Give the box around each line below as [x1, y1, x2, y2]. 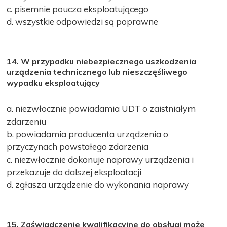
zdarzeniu [7, 116, 47, 127]
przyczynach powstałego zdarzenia [7, 141, 149, 152]
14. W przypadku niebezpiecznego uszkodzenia [7, 56, 197, 66]
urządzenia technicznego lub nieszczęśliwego [7, 66, 188, 77]
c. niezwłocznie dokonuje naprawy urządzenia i [7, 154, 194, 165]
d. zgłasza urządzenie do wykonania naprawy [7, 179, 190, 190]
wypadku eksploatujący [7, 77, 100, 88]
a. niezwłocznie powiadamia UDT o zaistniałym [7, 103, 196, 114]
